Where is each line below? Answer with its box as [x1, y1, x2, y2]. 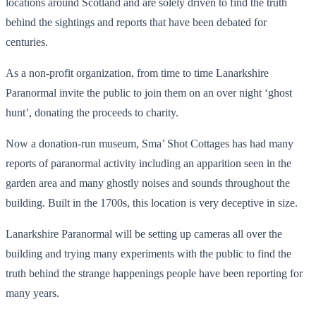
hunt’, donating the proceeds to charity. [6, 106, 178, 119]
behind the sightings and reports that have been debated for [6, 16, 267, 28]
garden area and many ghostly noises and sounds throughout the [6, 176, 290, 189]
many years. [6, 286, 59, 299]
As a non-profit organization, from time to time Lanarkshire [6, 66, 269, 79]
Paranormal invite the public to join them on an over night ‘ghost [6, 86, 292, 99]
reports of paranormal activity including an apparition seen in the [6, 157, 291, 169]
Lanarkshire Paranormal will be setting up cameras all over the [6, 227, 282, 240]
